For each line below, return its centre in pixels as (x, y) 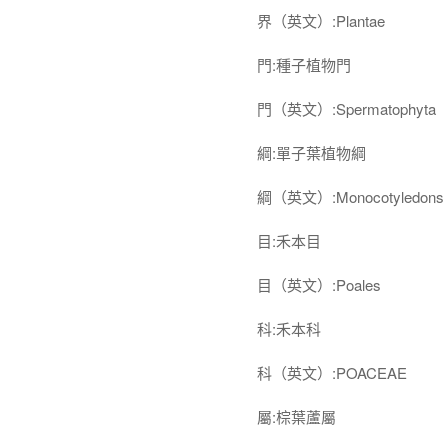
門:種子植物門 (304, 64)
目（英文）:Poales (319, 284)
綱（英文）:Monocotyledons (350, 196)
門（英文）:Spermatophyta (346, 108)
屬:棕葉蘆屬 (296, 416)
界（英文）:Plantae (321, 20)
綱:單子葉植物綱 (311, 152)
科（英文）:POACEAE (332, 372)
